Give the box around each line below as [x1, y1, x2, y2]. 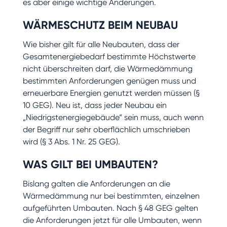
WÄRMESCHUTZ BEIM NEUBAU [22, 18, 178, 32]
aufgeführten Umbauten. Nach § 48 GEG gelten [22, 203, 198, 213]
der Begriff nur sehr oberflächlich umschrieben [22, 124, 190, 134]
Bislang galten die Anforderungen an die [22, 178, 170, 188]
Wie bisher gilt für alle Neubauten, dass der [22, 39, 179, 49]
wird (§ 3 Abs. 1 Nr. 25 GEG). [22, 136, 120, 146]
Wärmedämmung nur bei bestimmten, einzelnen [22, 191, 200, 201]
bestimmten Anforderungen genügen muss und [22, 75, 196, 86]
